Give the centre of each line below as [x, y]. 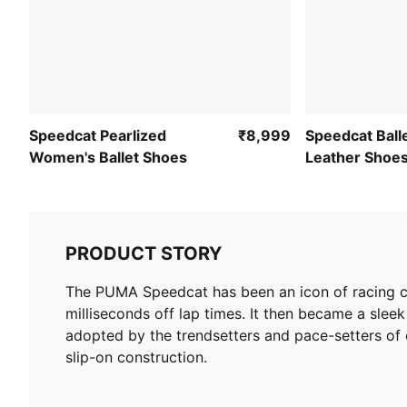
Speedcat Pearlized [98, 136]
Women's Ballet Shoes [108, 158]
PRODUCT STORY [144, 254]
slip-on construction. [136, 357]
